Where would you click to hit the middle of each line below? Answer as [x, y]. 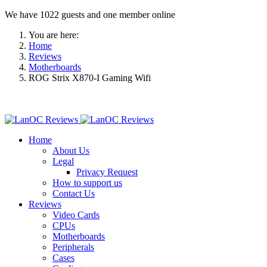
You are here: [56, 35]
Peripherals [73, 247]
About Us [71, 150]
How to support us [87, 183]
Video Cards [76, 215]
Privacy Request [107, 172]
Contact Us [74, 193]
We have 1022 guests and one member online [90, 15]
